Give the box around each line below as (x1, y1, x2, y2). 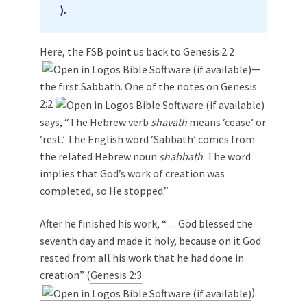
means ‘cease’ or (187, 114, 266, 129)
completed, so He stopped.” (40, 183, 169, 197)
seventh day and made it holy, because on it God (40, 233, 261, 247)
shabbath (159, 149, 203, 163)
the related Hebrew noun (40, 149, 159, 163)
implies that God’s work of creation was (40, 166, 225, 180)
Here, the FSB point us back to (40, 44, 183, 58)
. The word (203, 149, 251, 163)
